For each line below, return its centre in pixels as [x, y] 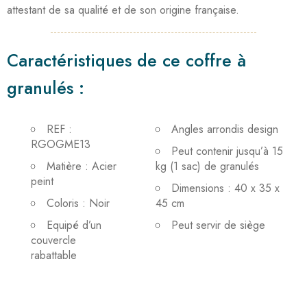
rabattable [54, 255]
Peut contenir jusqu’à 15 [227, 151]
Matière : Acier [82, 166]
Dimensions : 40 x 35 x [225, 188]
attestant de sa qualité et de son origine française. [123, 10]
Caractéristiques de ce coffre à [126, 60]
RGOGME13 [61, 144]
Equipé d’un [74, 225]
